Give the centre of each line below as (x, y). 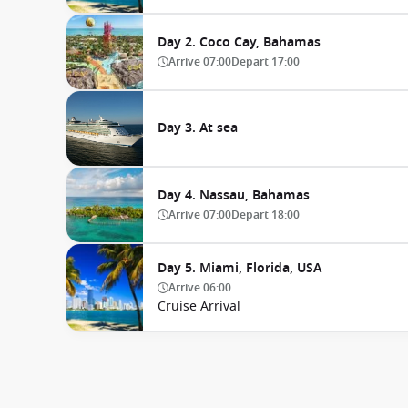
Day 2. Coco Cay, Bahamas (239, 42)
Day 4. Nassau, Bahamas (234, 195)
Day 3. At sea (198, 127)
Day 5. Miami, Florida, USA (240, 268)
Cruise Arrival (199, 306)
